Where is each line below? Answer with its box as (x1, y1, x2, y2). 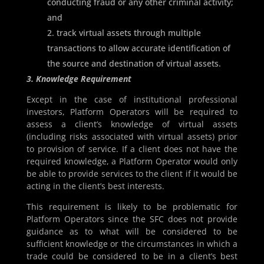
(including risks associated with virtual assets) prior (26, 131, 238, 143)
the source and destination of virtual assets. (47, 58, 221, 70)
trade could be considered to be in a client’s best (26, 250, 238, 262)
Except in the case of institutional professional (26, 94, 238, 105)
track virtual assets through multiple (56, 27, 201, 39)
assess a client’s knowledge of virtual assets (26, 118, 238, 130)
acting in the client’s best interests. (26, 180, 164, 192)
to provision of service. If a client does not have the (26, 143, 238, 155)
